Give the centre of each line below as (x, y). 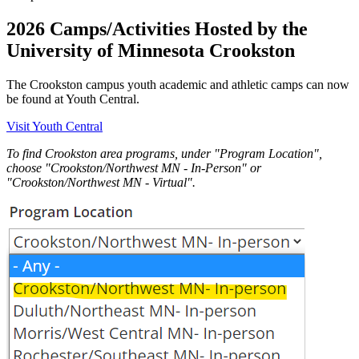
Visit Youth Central (54, 126)
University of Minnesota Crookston (151, 50)
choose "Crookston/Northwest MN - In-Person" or (134, 167)
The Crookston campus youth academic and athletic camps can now (178, 84)
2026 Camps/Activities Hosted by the (157, 28)
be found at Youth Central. (75, 99)
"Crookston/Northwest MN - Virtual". (101, 182)
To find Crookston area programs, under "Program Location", (164, 153)
